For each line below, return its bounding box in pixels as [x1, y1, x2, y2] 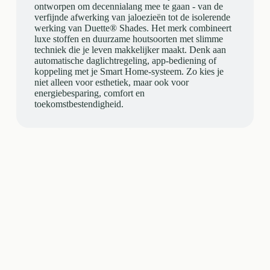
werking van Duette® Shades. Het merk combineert [34, 23, 231, 34]
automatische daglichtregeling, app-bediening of [34, 55, 216, 66]
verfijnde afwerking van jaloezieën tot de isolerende [34, 12, 230, 23]
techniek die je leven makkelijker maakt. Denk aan [34, 45, 226, 55]
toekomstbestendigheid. [34, 99, 124, 110]
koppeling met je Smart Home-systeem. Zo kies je [34, 66, 224, 77]
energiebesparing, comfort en [34, 88, 145, 99]
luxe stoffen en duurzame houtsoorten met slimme [34, 34, 223, 45]
